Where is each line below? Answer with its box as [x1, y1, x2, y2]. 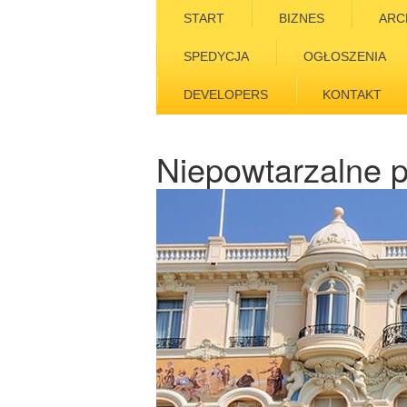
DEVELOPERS [184, 87, 268, 102]
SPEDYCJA [184, 49, 249, 64]
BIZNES [279, 11, 324, 25]
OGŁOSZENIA [303, 49, 386, 64]
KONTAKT [323, 87, 382, 102]
